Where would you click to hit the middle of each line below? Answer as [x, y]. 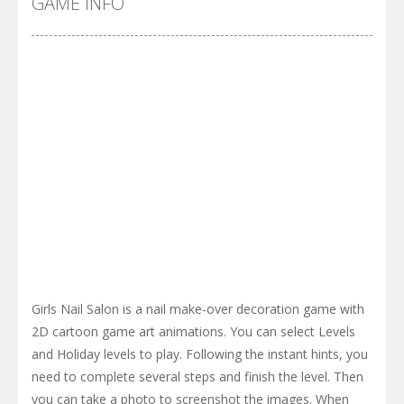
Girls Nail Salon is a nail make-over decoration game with [198, 308]
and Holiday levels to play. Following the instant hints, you [200, 353]
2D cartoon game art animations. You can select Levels [193, 331]
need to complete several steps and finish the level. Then [197, 376]
